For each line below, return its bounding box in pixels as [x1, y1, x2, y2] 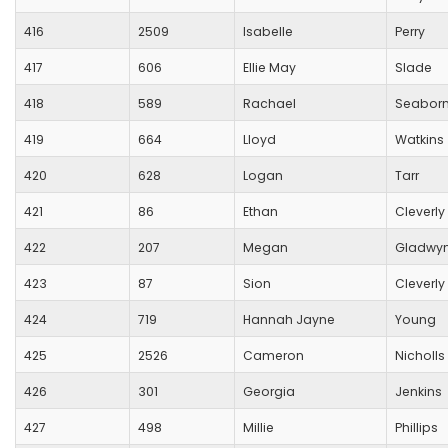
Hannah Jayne [243, 311, 335, 329]
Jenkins [395, 383, 442, 401]
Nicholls [395, 347, 445, 365]
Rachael [243, 95, 296, 113]
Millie [243, 419, 274, 437]
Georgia [243, 383, 295, 401]
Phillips [395, 419, 438, 437]
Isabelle [243, 23, 293, 41]
